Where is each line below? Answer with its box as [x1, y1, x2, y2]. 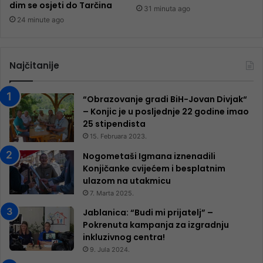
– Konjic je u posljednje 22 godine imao [83, 106, 249, 118]
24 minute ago [17, 15, 64, 25]
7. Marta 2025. [90, 188, 134, 197]
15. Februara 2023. [90, 132, 147, 141]
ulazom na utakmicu [83, 174, 171, 187]
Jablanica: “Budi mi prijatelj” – [83, 206, 213, 218]
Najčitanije [9, 59, 59, 72]
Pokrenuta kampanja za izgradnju [83, 218, 229, 231]
